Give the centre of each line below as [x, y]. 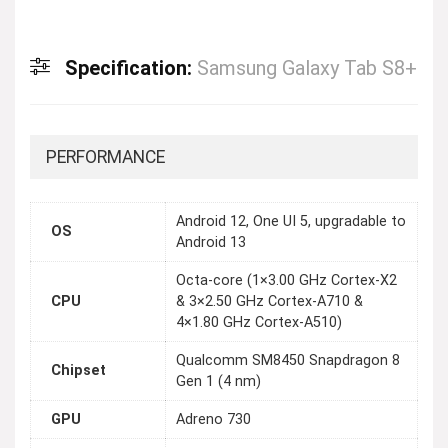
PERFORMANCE [105, 157]
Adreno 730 [213, 420]
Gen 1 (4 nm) [218, 382]
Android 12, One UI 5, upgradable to [291, 222]
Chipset [78, 371]
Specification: [131, 68]
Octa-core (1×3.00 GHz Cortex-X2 [286, 281]
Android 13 [211, 243]
